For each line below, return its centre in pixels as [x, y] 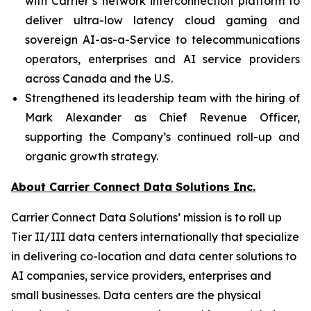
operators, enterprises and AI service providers [162, 59]
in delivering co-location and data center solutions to [154, 256]
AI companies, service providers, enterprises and [141, 276]
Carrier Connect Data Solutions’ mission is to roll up [146, 217]
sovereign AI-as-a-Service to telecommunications [162, 40]
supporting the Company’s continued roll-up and [162, 137]
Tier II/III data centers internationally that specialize [155, 237]
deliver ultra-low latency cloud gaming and [162, 20]
